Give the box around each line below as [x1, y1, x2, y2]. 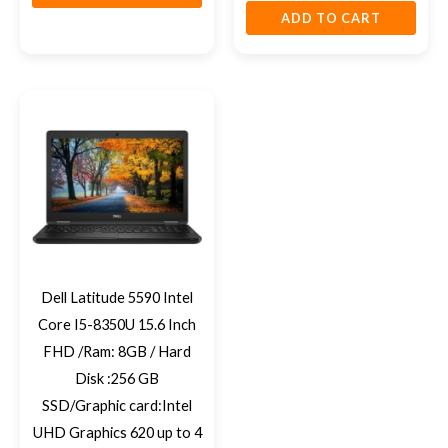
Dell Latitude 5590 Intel [41, 288, 193, 306]
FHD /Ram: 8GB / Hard [43, 342, 191, 360]
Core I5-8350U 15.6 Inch [38, 315, 196, 333]
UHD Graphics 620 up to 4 [32, 423, 202, 441]
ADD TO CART [281, 10, 381, 27]
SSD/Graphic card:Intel [42, 396, 192, 414]
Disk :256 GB [75, 369, 159, 387]
